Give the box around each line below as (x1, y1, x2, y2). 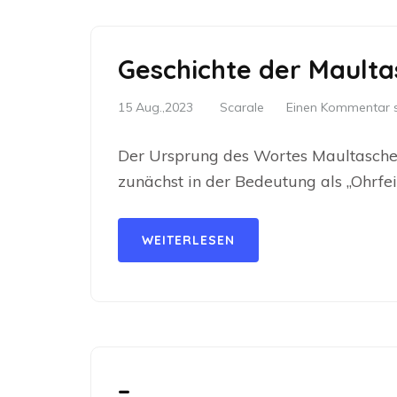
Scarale (220, 99, 264, 115)
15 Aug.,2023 (118, 99, 193, 115)
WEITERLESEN (142, 232, 235, 248)
